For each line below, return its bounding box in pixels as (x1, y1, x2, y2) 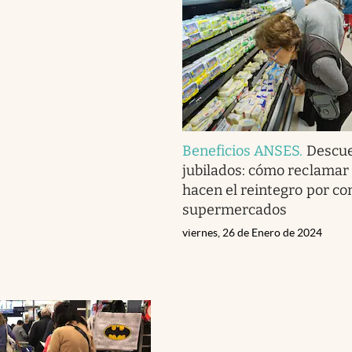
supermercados (182, 200, 288, 218)
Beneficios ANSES (182, 141, 300, 159)
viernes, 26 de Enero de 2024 (182, 225, 322, 239)
